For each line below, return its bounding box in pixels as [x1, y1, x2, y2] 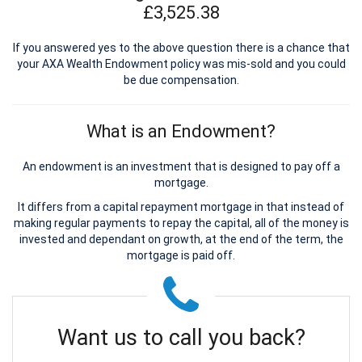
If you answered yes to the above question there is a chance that [12, 41, 350, 55]
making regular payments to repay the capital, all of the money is [13, 217, 349, 230]
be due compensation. [123, 74, 239, 87]
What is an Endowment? [86, 121, 276, 142]
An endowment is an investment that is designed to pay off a [22, 160, 340, 174]
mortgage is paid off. [127, 249, 235, 263]
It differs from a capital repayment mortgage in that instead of [18, 200, 344, 214]
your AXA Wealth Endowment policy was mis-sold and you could [16, 57, 346, 71]
